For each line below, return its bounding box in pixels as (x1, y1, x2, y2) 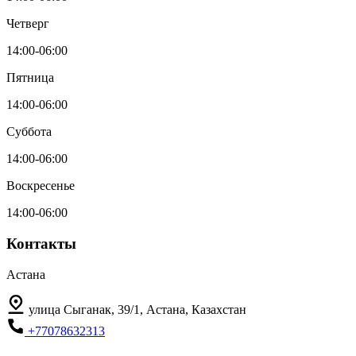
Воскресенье (6, 179, 75, 193)
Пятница (6, 71, 54, 85)
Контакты (6, 234, 76, 252)
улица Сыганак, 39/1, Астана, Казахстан (29, 302, 246, 316)
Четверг (6, 17, 49, 31)
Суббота (6, 125, 52, 139)
